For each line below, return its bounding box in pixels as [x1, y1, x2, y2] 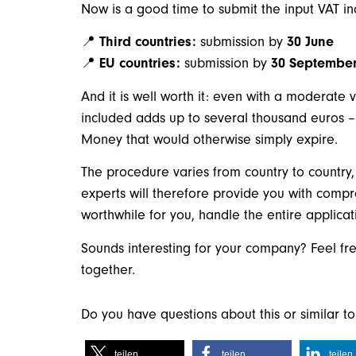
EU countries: [99, 55, 180, 72]
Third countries [99, 33, 192, 51]
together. [81, 261, 135, 278]
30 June [287, 33, 334, 51]
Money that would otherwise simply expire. [81, 130, 338, 148]
